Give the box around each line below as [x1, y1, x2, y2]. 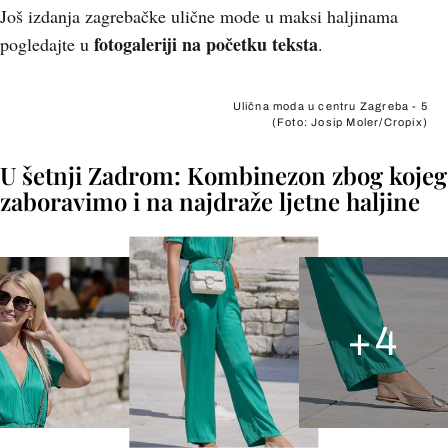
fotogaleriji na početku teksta [94, 31, 318, 57]
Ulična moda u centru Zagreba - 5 [232, 100, 428, 112]
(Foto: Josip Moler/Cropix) [271, 116, 428, 128]
